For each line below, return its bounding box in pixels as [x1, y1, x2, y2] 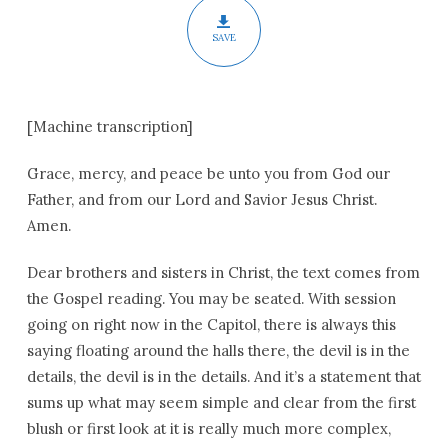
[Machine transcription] [26, 117, 193, 136]
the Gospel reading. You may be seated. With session [26, 289, 396, 308]
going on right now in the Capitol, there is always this [26, 315, 396, 334]
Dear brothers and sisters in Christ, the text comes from [26, 263, 420, 282]
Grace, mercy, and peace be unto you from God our [26, 164, 390, 183]
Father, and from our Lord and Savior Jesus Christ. [26, 190, 377, 209]
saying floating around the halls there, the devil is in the [26, 341, 410, 360]
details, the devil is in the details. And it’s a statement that [26, 367, 421, 386]
